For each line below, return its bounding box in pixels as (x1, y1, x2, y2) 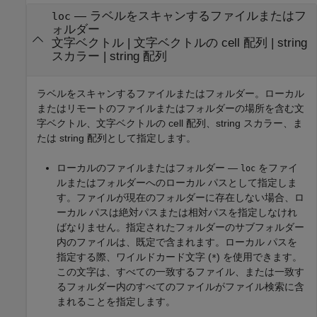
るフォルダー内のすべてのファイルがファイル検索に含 (57, 280, 304, 292)
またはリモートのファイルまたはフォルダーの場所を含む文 (37, 102, 304, 114)
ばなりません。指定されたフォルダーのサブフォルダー (57, 221, 304, 233)
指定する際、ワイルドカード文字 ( (57, 250, 212, 263)
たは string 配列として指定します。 (37, 132, 196, 144)
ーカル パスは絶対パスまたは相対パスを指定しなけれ (57, 206, 297, 218)
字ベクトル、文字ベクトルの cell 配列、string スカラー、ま (37, 117, 303, 129)
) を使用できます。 (217, 250, 302, 263)
